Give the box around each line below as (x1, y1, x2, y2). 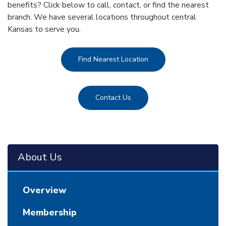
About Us (18, 150, 62, 164)
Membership (23, 206, 77, 218)
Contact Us (95, 92, 131, 102)
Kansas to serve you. (8, 23, 81, 35)
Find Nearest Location (78, 54, 148, 64)
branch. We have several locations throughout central (8, 11, 196, 23)
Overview (23, 184, 67, 196)
